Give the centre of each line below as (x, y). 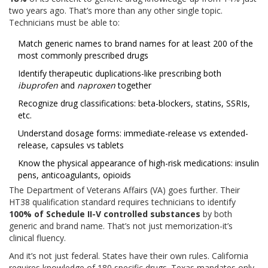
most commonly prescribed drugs (83, 56)
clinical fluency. (37, 238)
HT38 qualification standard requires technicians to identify (122, 202)
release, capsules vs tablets (71, 145)
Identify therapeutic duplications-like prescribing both (120, 74)
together (133, 86)
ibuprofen (38, 86)
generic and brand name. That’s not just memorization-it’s (121, 226)
